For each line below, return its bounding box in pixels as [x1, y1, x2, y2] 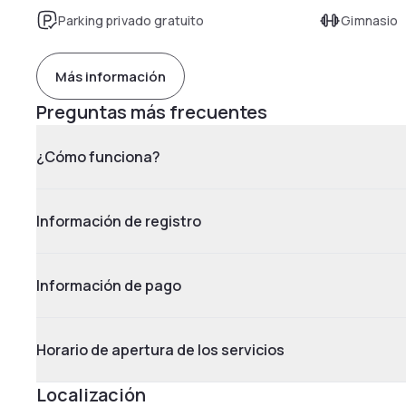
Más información [55, 66, 166, 86]
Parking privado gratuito [58, 12, 205, 29]
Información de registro [36, 211, 201, 231]
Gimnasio [341, 12, 399, 29]
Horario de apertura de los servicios [36, 340, 285, 360]
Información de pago [36, 275, 181, 295]
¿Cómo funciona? [36, 147, 160, 167]
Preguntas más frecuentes [36, 100, 267, 124]
